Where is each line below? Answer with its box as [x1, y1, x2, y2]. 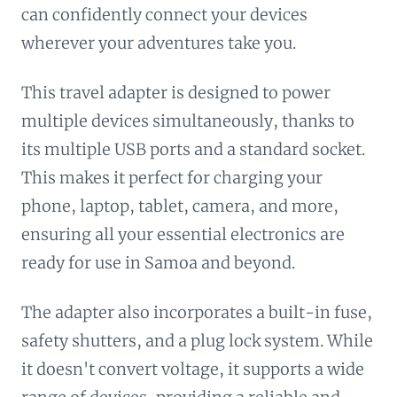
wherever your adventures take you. [21, 32, 296, 53]
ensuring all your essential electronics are [21, 223, 345, 245]
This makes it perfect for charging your [21, 167, 323, 188]
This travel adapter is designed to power [21, 82, 331, 103]
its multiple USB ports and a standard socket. [21, 138, 365, 160]
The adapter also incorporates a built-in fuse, [21, 301, 372, 323]
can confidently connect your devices [21, 4, 307, 25]
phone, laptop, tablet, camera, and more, [21, 195, 339, 216]
